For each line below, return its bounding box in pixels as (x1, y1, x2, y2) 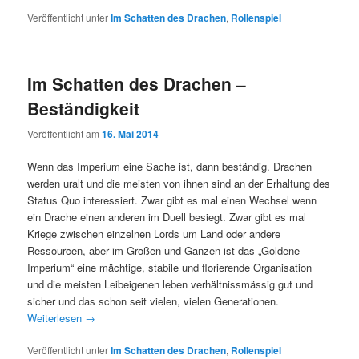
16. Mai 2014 (102, 126, 159, 141)
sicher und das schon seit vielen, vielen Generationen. (27, 292, 280, 309)
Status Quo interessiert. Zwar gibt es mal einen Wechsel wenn (27, 192, 317, 208)
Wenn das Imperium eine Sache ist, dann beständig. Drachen (27, 158, 313, 174)
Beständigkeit (27, 96, 140, 121)
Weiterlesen (27, 309, 86, 325)
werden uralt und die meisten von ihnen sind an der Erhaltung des (27, 175, 331, 191)
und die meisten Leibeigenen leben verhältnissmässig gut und (27, 276, 313, 292)
